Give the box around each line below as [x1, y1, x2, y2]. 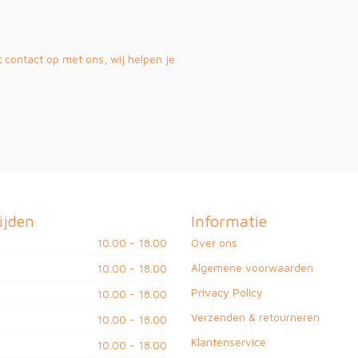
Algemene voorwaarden [191, 260, 313, 274]
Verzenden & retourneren [191, 309, 320, 324]
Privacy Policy [191, 284, 263, 299]
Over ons [191, 235, 237, 249]
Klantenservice [191, 334, 266, 348]
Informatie [191, 211, 267, 230]
